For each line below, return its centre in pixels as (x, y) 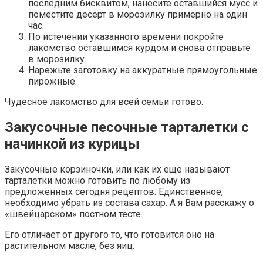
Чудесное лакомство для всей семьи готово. (104, 102)
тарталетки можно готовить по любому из (97, 180)
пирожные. (53, 82)
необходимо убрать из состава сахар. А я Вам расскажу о (129, 203)
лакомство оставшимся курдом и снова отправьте (139, 48)
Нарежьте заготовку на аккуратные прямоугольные (143, 70)
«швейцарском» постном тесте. (74, 214)
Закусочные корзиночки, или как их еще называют (117, 169)
